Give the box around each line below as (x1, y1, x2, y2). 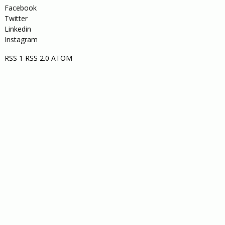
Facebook (4, 3, 37, 13)
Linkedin (4, 24, 31, 34)
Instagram (4, 35, 38, 44)
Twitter (4, 14, 28, 23)
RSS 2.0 (25, 53, 49, 63)
